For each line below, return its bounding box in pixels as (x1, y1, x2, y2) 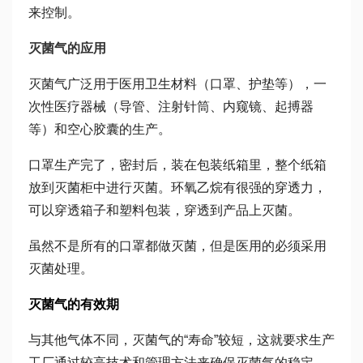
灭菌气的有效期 (28, 297, 119, 311)
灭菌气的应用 (28, 41, 106, 55)
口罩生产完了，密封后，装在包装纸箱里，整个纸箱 (28, 158, 327, 172)
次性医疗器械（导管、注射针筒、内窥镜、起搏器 (28, 100, 314, 113)
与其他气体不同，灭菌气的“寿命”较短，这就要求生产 (28, 333, 335, 347)
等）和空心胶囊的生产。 (28, 122, 171, 136)
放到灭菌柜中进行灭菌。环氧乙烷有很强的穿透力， (28, 181, 327, 194)
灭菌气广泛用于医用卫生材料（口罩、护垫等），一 (28, 77, 327, 91)
